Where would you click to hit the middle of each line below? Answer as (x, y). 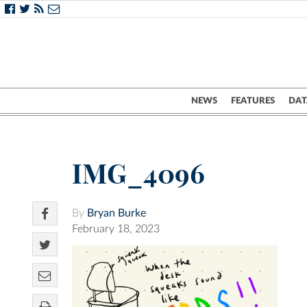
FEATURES (253, 101)
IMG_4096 (138, 174)
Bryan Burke (116, 213)
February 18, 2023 (116, 229)
